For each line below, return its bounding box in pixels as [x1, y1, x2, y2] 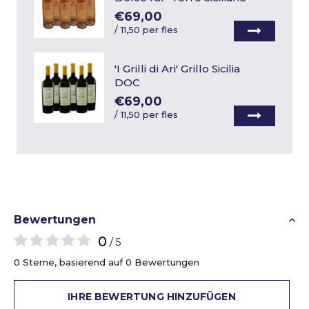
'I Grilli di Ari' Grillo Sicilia [114, 62, 241, 75]
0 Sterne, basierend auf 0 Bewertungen [14, 257, 199, 268]
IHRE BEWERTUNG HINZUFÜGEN [68, 290, 236, 303]
